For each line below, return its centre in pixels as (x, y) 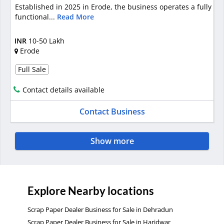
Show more (112, 141)
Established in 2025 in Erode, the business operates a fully (113, 6)
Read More (75, 16)
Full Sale (32, 69)
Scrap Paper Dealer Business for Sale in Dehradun (100, 210)
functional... (36, 16)
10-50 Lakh (46, 41)
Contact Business (112, 111)
